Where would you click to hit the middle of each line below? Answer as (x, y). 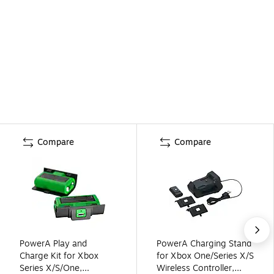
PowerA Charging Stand (204, 243)
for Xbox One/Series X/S (205, 256)
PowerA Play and (53, 243)
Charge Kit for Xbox (59, 256)
